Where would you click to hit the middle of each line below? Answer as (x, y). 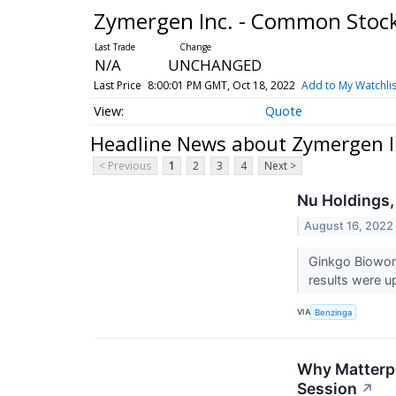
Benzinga (334, 312)
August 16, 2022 (349, 225)
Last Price (117, 85)
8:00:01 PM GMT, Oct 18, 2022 (221, 85)
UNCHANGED (214, 65)
